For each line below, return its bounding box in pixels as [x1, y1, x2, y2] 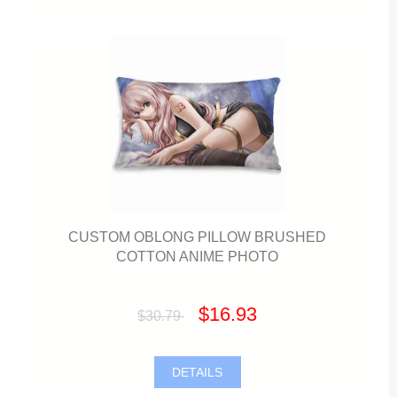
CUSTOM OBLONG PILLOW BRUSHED [68, 229, 327, 245]
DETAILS [168, 365, 227, 379]
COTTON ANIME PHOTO [116, 248, 279, 265]
